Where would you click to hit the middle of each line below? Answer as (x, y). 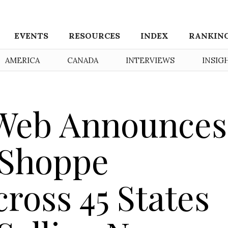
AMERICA (22, 60)
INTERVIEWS (150, 60)
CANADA (83, 60)
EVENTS (32, 36)
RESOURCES (95, 36)
